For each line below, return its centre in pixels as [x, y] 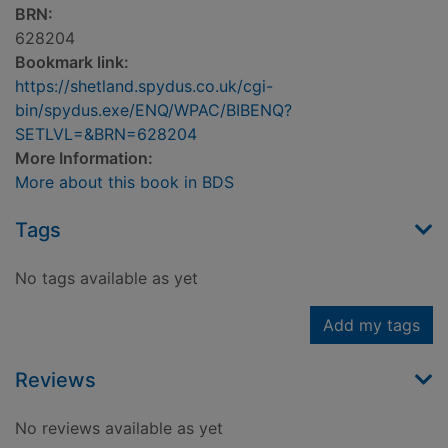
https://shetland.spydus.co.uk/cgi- [144, 86]
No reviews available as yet [119, 428]
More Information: [84, 158]
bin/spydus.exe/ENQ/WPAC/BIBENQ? [153, 110]
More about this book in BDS [124, 182]
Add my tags [371, 325]
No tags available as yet [106, 278]
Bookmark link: [72, 62]
